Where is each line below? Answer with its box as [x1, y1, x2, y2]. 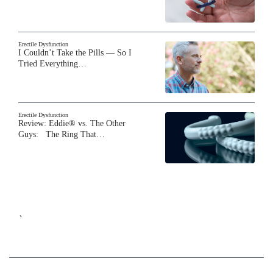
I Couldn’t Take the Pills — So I [18, 48, 132, 58]
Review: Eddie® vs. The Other [18, 118, 126, 128]
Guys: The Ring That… [18, 129, 105, 139]
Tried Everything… [18, 59, 87, 69]
